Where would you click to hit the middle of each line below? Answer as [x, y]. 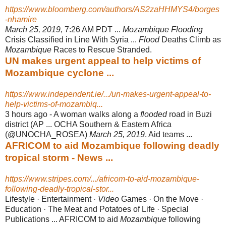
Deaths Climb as [190, 39]
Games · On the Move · [161, 199]
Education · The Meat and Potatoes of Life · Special [97, 209]
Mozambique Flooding [163, 29]
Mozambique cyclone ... [60, 73]
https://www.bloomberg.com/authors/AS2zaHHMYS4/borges [112, 9]
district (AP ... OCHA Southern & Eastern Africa [88, 124]
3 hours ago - [29, 114]
